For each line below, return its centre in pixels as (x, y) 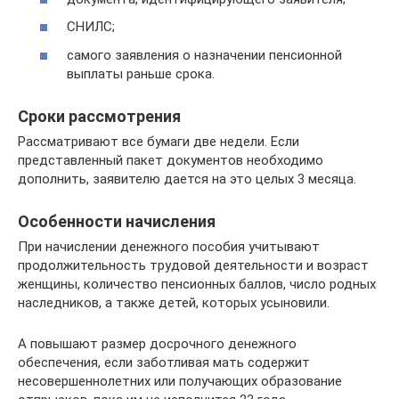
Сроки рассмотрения (99, 116)
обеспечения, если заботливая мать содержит (164, 362)
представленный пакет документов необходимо (171, 160)
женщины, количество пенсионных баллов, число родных (197, 284)
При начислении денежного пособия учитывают (169, 246)
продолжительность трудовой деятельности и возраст (193, 265)
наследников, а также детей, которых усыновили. (174, 302)
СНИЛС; (91, 27)
